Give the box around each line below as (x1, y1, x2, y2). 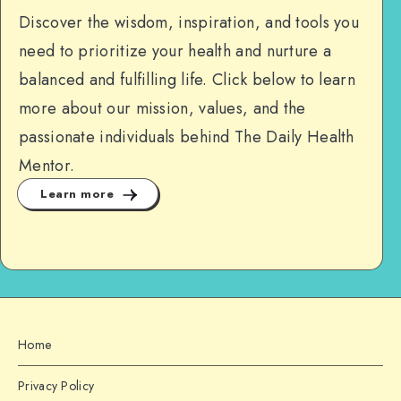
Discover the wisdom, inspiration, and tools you (19, 11, 360, 34)
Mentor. (19, 154, 75, 177)
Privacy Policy (18, 377, 95, 396)
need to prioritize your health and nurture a (19, 39, 332, 63)
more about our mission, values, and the (19, 97, 306, 120)
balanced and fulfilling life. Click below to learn (19, 68, 355, 91)
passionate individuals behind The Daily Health (19, 125, 354, 149)
